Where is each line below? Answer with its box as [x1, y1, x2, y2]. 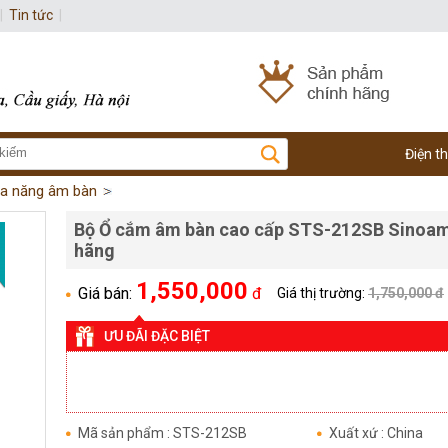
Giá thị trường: [277, 285, 368, 301]
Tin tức [9, 7, 53, 23]
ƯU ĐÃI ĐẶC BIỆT [104, 328, 210, 344]
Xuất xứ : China [329, 425, 423, 441]
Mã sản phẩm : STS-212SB [78, 425, 247, 441]
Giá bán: [78, 284, 136, 303]
